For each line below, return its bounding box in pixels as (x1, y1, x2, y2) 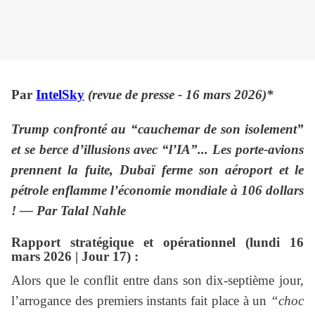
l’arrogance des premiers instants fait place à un (11, 293, 271, 309)
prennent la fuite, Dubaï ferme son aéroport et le (11, 162, 304, 178)
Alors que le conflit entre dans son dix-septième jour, (11, 273, 304, 288)
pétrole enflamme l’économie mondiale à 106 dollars (11, 183, 304, 198)
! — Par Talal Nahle (11, 203, 126, 219)
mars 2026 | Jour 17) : (11, 249, 139, 264)
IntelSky (36, 87, 84, 103)
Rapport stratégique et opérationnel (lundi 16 (11, 235, 304, 250)
